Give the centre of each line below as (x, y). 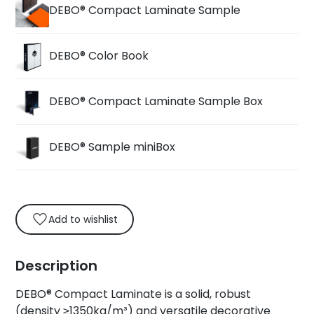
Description (57, 265)
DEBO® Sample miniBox (112, 147)
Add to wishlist (83, 220)
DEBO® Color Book (99, 56)
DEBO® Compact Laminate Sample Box (156, 102)
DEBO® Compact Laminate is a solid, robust (134, 294)
